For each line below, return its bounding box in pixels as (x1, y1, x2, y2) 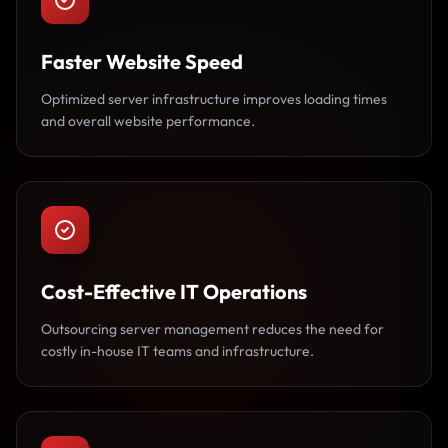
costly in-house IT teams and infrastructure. (41, 342, 314, 360)
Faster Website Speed (41, 49, 243, 74)
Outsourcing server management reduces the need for (41, 320, 384, 338)
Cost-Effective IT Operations (41, 279, 307, 304)
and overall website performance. (41, 112, 255, 130)
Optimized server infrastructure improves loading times (41, 90, 387, 108)
